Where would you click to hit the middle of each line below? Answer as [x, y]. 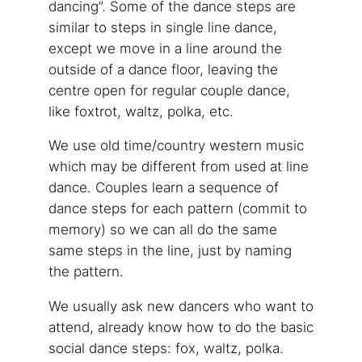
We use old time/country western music [176, 146]
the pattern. [86, 272]
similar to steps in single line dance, [163, 27]
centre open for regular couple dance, [169, 90]
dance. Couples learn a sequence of [164, 188]
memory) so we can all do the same [163, 230]
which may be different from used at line [179, 167]
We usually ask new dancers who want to [181, 307]
